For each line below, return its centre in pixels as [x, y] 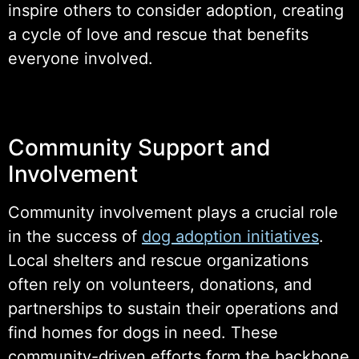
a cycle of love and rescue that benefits [158, 34]
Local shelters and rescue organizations [158, 260]
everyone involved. [81, 58]
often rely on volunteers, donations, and [160, 284]
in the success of [75, 236]
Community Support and [139, 147]
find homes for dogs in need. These [143, 332]
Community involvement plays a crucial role [173, 212]
